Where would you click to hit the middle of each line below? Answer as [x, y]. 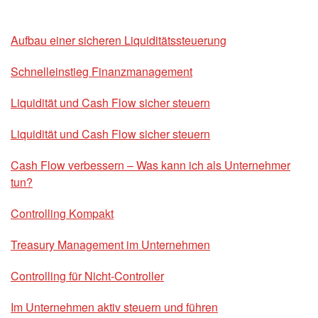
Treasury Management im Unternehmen [110, 244]
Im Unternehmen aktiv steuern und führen [114, 307]
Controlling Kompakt [62, 213]
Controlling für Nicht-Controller [87, 275]
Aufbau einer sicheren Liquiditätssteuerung [119, 40]
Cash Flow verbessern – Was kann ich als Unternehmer [150, 165]
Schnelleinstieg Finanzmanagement [102, 71]
